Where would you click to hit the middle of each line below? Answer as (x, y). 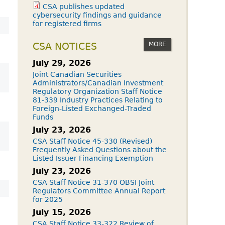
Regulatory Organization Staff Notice (97, 91)
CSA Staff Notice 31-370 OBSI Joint (93, 182)
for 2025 (48, 199)
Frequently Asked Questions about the (100, 150)
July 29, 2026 (62, 63)
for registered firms (67, 24)
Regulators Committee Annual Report (99, 191)
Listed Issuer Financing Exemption (93, 158)
